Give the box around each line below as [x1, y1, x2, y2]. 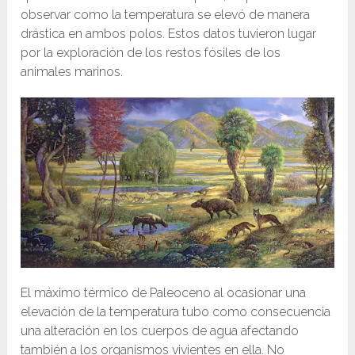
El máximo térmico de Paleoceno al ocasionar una [21, 285, 307, 301]
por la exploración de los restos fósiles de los [21, 44, 281, 60]
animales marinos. [21, 63, 124, 79]
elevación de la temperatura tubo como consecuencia [21, 304, 331, 320]
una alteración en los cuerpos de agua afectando [21, 323, 300, 339]
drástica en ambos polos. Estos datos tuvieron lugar [21, 25, 317, 41]
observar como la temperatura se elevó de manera [21, 6, 311, 22]
